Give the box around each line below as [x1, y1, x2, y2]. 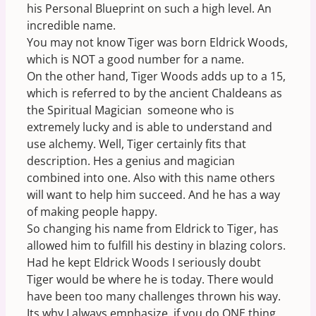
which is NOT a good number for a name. [27, 51, 244, 67]
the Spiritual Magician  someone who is [27, 102, 234, 118]
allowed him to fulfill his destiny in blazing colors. [27, 238, 286, 253]
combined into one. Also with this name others [27, 170, 275, 186]
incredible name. [27, 18, 116, 33]
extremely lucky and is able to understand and [27, 119, 272, 135]
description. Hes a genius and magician [27, 153, 235, 169]
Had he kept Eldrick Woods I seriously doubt [27, 255, 261, 270]
